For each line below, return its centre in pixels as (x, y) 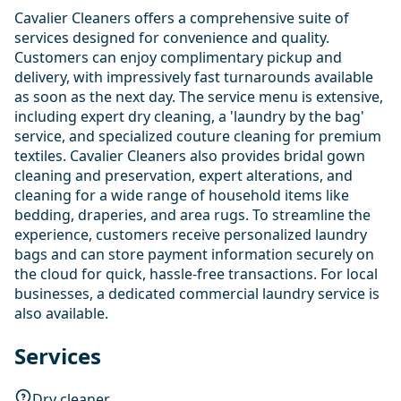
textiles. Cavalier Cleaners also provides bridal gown (190, 155)
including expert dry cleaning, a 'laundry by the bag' (189, 116)
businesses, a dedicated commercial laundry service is (197, 293)
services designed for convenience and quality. (172, 37)
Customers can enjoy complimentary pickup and (178, 57)
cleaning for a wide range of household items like (182, 195)
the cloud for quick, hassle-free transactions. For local (196, 273)
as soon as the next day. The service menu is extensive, (199, 96)
